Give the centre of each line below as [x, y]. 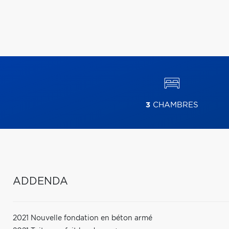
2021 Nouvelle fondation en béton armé [83, 218]
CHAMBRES [174, 105]
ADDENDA [40, 181]
